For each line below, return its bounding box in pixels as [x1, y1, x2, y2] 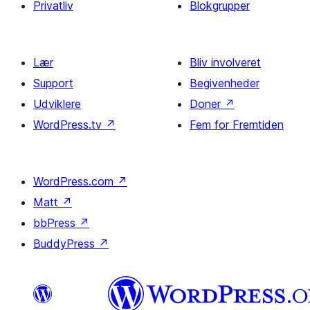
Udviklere [33, 97, 81, 111]
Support [33, 76, 73, 90]
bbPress [33, 216, 79, 230]
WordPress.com [33, 174, 117, 188]
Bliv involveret [190, 55, 261, 69]
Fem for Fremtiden [190, 118, 284, 131]
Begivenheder [190, 76, 259, 90]
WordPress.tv [33, 118, 105, 131]
